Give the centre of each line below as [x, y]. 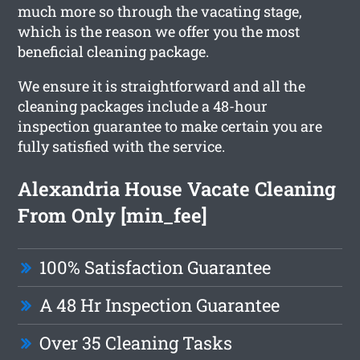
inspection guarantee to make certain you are [170, 126]
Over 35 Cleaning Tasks [136, 342]
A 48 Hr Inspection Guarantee [160, 305]
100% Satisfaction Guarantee [155, 267]
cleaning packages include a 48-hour [143, 106]
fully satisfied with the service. [122, 146]
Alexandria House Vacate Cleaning [177, 188]
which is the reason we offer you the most [159, 31]
